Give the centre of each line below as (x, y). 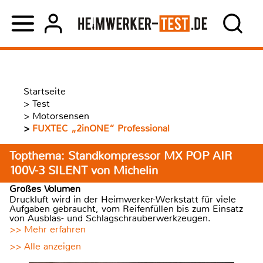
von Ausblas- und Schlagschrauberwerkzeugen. (110, 218)
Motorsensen (61, 116)
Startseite (45, 91)
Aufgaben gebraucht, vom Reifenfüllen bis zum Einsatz (126, 209)
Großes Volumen (45, 189)
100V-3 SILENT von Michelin (84, 171)
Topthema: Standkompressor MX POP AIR (121, 156)
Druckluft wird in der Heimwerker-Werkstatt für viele (123, 199)
